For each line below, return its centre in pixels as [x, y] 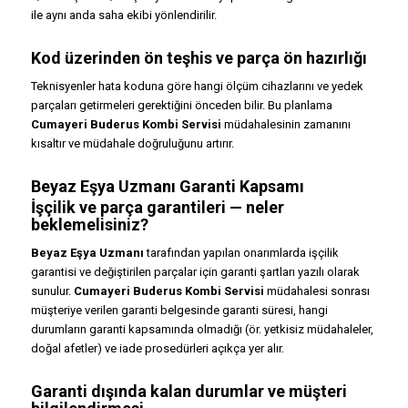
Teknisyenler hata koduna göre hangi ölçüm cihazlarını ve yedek [197, 87]
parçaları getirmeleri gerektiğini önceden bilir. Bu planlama [181, 106]
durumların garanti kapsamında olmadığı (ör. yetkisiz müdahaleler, [202, 330]
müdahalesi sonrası [316, 291]
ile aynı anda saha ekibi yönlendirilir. [123, 15]
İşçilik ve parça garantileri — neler [157, 208]
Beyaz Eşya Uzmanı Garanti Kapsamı [167, 187]
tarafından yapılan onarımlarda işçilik [241, 253]
